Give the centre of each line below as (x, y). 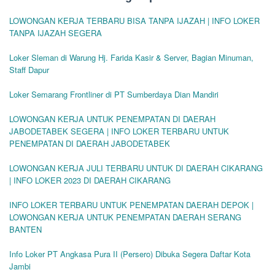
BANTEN (25, 229)
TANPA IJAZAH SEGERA (56, 33)
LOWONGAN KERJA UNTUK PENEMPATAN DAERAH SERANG (125, 217)
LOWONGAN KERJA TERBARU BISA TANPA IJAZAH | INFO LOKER (134, 20)
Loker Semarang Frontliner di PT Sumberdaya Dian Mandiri (114, 94)
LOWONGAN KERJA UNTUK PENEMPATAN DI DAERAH (112, 118)
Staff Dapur (29, 69)
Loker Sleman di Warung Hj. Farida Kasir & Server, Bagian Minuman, (131, 57)
